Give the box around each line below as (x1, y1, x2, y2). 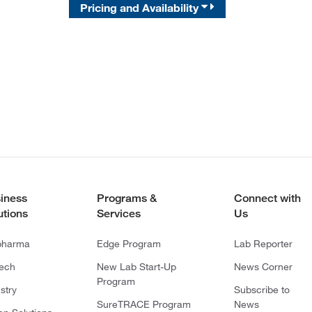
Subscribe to (233, 283, 290, 296)
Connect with (233, 192, 301, 205)
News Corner (233, 260, 292, 273)
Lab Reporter (233, 237, 292, 250)
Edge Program (96, 237, 161, 250)
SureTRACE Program (96, 298, 191, 311)
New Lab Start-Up (96, 260, 176, 273)
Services (96, 207, 141, 220)
